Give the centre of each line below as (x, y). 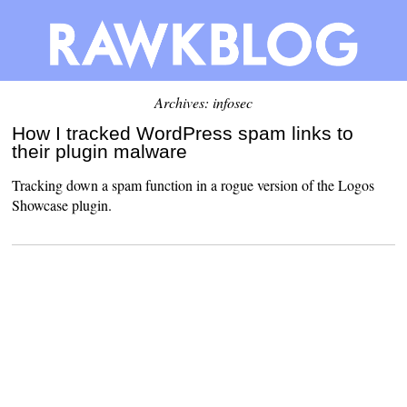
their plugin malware (100, 151)
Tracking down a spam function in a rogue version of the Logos (194, 184)
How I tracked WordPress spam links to (183, 133)
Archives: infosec (203, 102)
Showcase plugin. (62, 204)
